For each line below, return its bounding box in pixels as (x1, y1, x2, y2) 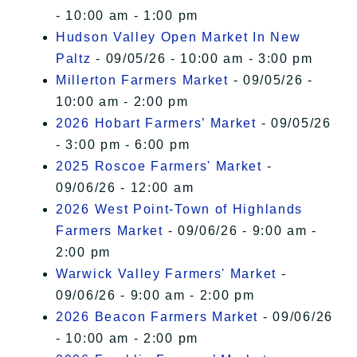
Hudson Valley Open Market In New (56, 30, 301, 45)
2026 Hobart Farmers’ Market (56, 116, 257, 131)
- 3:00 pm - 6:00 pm (56, 138, 190, 152)
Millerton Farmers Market (56, 73, 229, 88)
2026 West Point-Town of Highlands (56, 202, 304, 217)
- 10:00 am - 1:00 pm (56, 9, 198, 23)
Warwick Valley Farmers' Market (56, 267, 277, 281)
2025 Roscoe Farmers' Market (56, 159, 262, 174)
